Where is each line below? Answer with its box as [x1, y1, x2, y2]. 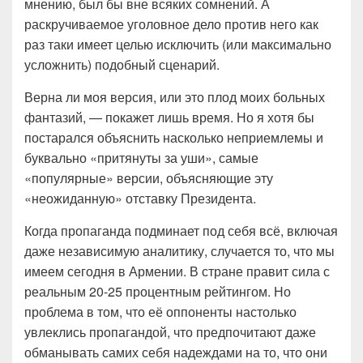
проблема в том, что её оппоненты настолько [24, 302, 297, 321]
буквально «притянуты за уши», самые [24, 148, 258, 167]
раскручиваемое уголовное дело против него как [24, 15, 318, 33]
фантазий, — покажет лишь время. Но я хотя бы [24, 108, 314, 126]
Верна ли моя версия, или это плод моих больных [24, 88, 325, 106]
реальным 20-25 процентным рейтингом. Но [24, 282, 291, 301]
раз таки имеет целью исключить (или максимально [24, 35, 331, 53]
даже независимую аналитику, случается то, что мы [24, 241, 335, 260]
